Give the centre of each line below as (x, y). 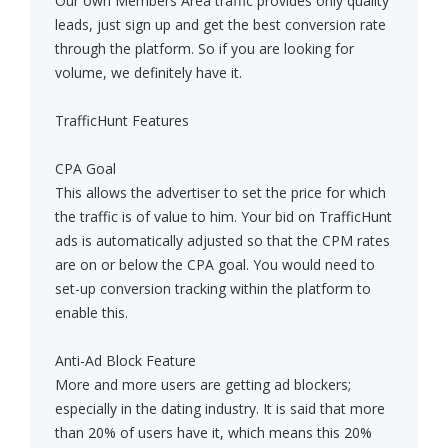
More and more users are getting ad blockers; (203, 385)
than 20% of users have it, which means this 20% (213, 433)
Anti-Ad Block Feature (125, 361)
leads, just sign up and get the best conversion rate (220, 25)
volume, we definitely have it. (148, 73)
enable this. (91, 313)
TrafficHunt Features (122, 121)
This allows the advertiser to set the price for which (220, 193)
